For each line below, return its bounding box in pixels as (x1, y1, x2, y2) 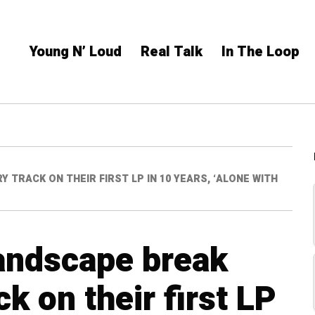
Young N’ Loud (30, 41, 122, 62)
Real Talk (141, 41, 202, 62)
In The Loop (221, 41, 300, 62)
